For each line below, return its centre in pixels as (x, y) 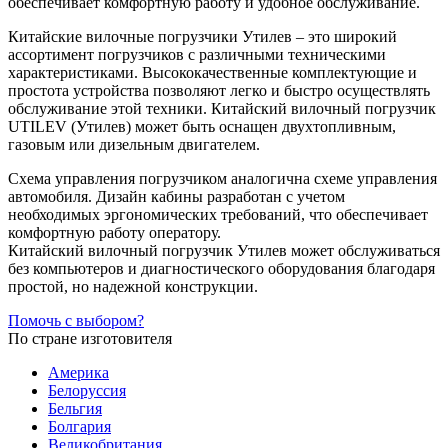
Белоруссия (87, 390)
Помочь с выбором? (76, 320)
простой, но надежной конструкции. (133, 286)
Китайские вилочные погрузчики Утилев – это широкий (202, 36)
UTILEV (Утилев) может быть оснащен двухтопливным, (202, 126)
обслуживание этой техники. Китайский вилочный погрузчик (222, 108)
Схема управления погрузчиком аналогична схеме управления (222, 178)
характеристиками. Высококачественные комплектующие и (212, 72)
